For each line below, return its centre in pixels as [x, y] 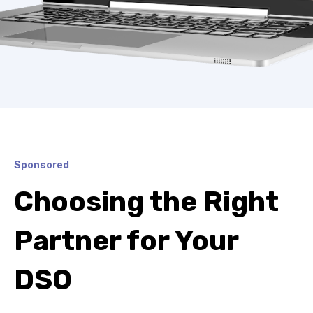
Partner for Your [126, 241]
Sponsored [42, 165]
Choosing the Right [146, 202]
